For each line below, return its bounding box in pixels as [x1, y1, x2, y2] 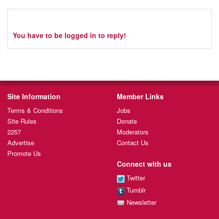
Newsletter [125, 197, 156, 207]
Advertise [7, 138, 34, 148]
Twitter [125, 173, 145, 183]
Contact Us [117, 138, 149, 148]
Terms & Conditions [7, 106, 63, 115]
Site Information [7, 91, 61, 102]
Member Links [117, 91, 164, 102]
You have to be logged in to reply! [13, 30, 126, 40]
